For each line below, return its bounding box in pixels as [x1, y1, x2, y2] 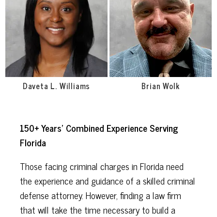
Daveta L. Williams [22, 79, 91, 93]
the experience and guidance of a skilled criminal [19, 173, 195, 188]
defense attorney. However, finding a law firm [19, 187, 181, 203]
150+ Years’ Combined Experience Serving [19, 120, 178, 136]
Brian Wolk [141, 79, 180, 93]
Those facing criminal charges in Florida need [19, 158, 184, 174]
